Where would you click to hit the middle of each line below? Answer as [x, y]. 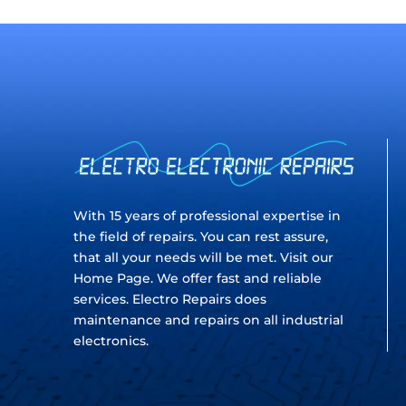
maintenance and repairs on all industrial [208, 320]
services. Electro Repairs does [169, 300]
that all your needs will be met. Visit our [203, 258]
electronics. [112, 341]
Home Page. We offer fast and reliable [197, 279]
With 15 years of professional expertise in [207, 216]
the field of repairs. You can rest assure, [200, 237]
